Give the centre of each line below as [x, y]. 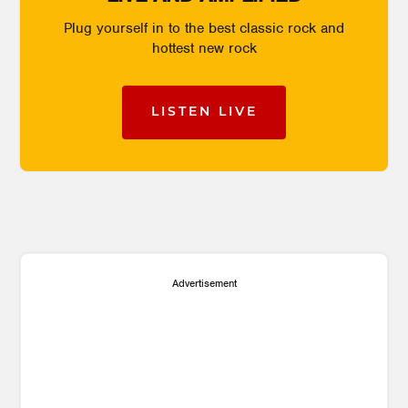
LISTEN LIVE [204, 112]
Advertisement [204, 283]
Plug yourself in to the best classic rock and [204, 28]
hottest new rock [204, 48]
